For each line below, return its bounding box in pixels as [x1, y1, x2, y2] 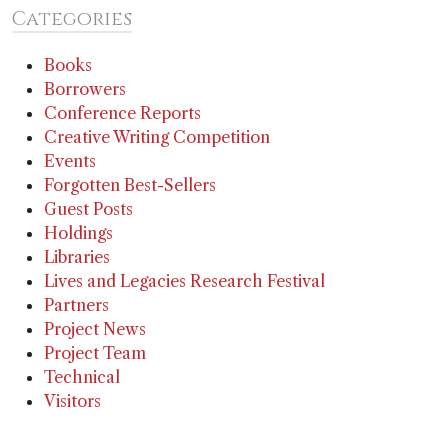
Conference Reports [44, 103, 201, 124]
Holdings [44, 223, 113, 244]
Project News [44, 319, 146, 340]
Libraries [44, 247, 110, 268]
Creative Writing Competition [44, 127, 270, 148]
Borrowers [44, 79, 126, 100]
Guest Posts [44, 199, 133, 220]
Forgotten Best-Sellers [44, 175, 216, 196]
